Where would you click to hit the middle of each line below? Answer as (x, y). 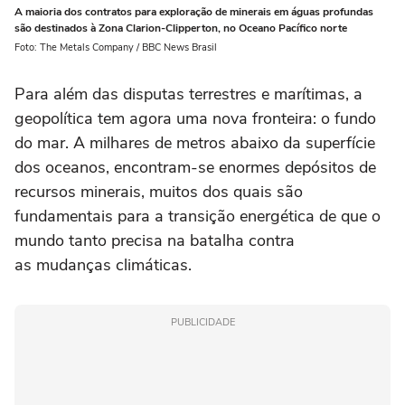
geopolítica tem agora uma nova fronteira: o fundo (195, 118)
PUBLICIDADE (202, 322)
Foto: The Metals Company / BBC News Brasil (116, 47)
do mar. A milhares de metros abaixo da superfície (195, 142)
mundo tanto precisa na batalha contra (155, 240)
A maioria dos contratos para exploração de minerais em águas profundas (194, 11)
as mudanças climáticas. (103, 264)
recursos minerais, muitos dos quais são (159, 191)
